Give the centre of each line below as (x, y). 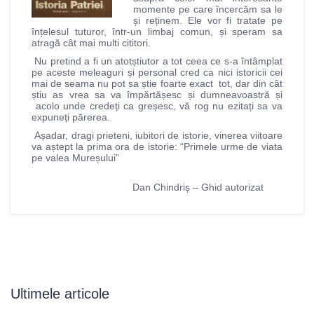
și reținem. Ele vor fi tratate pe (208, 21)
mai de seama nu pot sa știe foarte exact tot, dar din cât (157, 84)
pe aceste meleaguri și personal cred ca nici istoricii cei (157, 73)
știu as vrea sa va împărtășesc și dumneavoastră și (157, 95)
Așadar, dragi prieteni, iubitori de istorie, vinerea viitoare (157, 136)
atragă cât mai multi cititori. (91, 43)
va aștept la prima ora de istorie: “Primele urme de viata (157, 147)
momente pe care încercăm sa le (208, 9)
